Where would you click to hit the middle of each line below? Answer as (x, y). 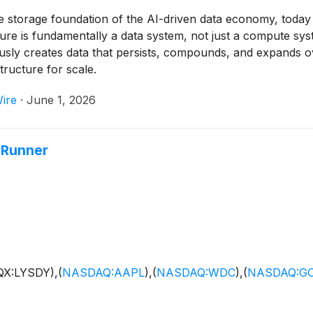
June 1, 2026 (61, 100)
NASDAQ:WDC (196, 273)
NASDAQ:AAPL (103, 273)
